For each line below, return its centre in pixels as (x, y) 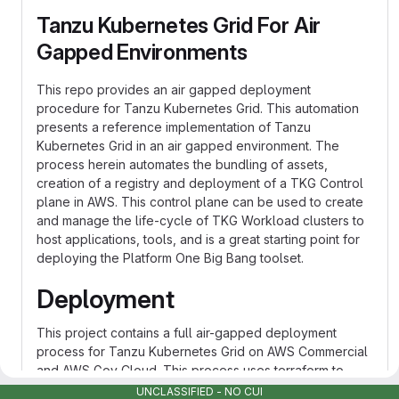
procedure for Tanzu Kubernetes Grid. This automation (198, 108)
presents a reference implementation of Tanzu (174, 127)
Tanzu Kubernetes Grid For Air (179, 25)
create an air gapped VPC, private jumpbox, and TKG (194, 389)
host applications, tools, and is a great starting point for (198, 239)
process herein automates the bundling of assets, (182, 164)
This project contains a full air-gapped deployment (187, 333)
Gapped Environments (142, 52)
